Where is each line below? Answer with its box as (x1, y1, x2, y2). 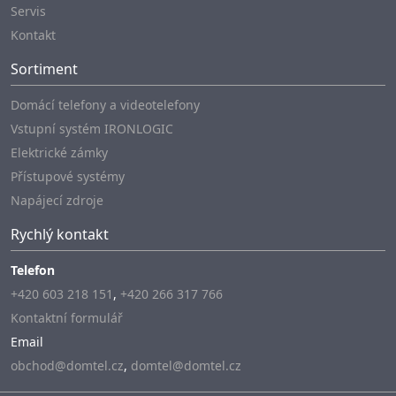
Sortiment (11, 59, 78, 80)
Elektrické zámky (11, 144, 108, 162)
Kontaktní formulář (11, 309, 123, 327)
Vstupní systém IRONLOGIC (11, 120, 173, 138)
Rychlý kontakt (11, 225, 109, 245)
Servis (11, 3, 46, 20)
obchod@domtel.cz (11, 357, 124, 375)
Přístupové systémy (11, 168, 125, 186)
